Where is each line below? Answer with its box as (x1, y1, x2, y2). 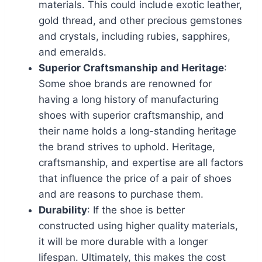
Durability (39, 204, 87, 216)
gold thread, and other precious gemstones (39, 14, 242, 26)
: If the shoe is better (87, 204, 185, 216)
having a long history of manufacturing (39, 93, 219, 105)
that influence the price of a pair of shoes (39, 172, 232, 184)
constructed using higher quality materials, (39, 219, 238, 232)
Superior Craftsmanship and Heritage (39, 61, 224, 74)
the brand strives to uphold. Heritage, (39, 140, 215, 153)
